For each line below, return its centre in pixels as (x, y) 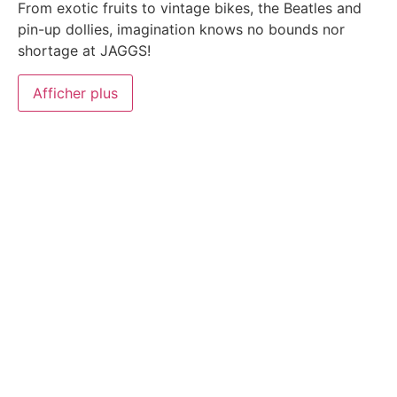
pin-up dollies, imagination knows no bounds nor (181, 30)
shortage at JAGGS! (84, 51)
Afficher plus (75, 93)
